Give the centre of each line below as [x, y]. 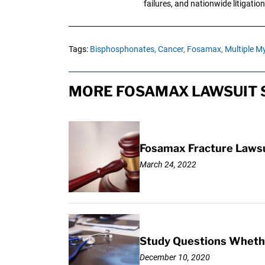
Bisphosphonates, [123, 49]
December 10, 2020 [174, 257]
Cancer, [171, 49]
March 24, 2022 [168, 164]
